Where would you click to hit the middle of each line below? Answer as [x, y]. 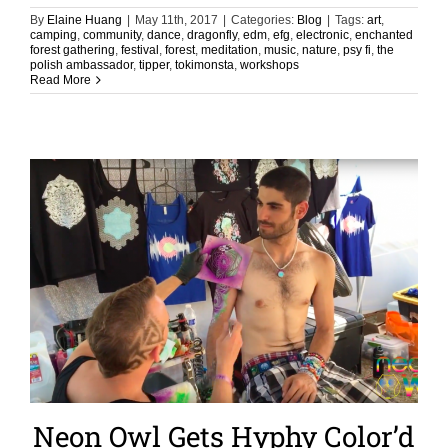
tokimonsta [204, 64]
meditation [229, 49]
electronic [322, 34]
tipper [154, 64]
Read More [60, 79]
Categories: [264, 19]
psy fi [357, 49]
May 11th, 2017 [176, 19]
